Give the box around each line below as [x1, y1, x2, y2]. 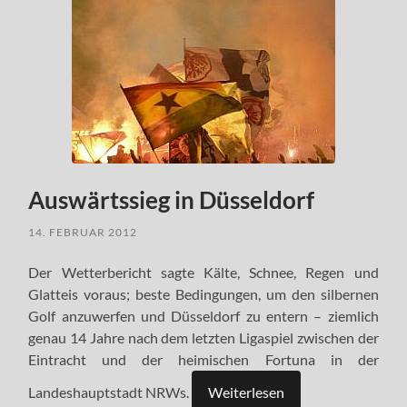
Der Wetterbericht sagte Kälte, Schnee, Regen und [28, 263, 379, 282]
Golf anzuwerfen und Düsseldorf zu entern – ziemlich [28, 307, 379, 325]
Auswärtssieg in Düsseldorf [28, 185, 315, 215]
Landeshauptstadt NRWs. [28, 383, 193, 402]
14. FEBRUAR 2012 [28, 225, 138, 240]
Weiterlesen [208, 383, 285, 402]
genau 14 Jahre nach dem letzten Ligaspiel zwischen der [28, 329, 379, 347]
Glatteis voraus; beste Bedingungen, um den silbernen [28, 285, 379, 303]
